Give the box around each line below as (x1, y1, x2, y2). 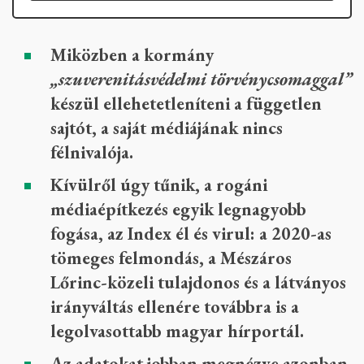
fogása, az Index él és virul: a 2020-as (50, 222, 331, 245)
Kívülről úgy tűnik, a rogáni (50, 173, 267, 197)
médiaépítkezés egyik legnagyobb (50, 197, 306, 221)
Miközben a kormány (50, 43, 214, 67)
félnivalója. (50, 141, 133, 164)
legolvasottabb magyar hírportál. (50, 319, 304, 343)
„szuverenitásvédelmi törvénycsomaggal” (50, 67, 352, 91)
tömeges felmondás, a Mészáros (50, 246, 292, 270)
